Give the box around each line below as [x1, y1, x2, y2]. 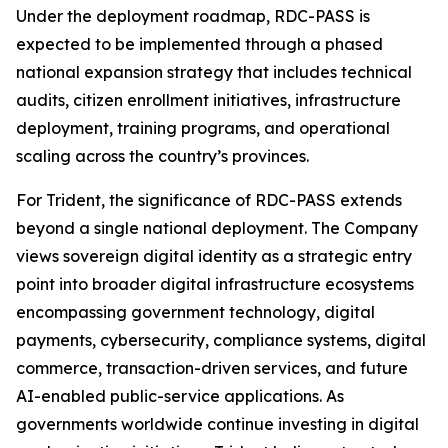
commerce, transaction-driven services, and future [16, 358, 408, 379]
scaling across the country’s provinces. [16, 146, 309, 167]
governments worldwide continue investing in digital [16, 414, 419, 435]
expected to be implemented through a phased [16, 34, 383, 55]
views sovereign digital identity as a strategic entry [16, 246, 412, 267]
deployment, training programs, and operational [16, 118, 390, 139]
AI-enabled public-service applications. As [16, 386, 344, 407]
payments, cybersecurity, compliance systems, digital [16, 330, 426, 351]
